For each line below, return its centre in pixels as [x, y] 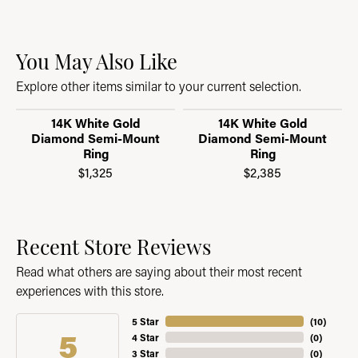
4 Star [146, 337]
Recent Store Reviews [113, 246]
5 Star [146, 321]
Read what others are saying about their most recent [159, 271]
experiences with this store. [90, 290]
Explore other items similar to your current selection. [159, 86]
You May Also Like [97, 60]
